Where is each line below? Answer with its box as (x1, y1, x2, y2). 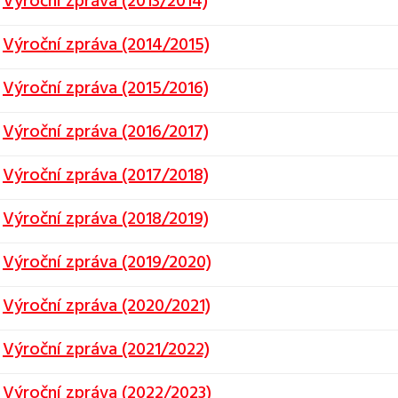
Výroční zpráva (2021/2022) (3, 336, 210, 364)
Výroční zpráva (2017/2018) (3, 162, 209, 190)
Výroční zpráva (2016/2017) (3, 118, 209, 147)
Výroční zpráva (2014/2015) (3, 31, 210, 60)
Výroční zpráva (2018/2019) (3, 205, 209, 234)
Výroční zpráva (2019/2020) (3, 249, 211, 277)
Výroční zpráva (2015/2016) (3, 75, 209, 103)
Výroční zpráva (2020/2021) (3, 292, 211, 321)
